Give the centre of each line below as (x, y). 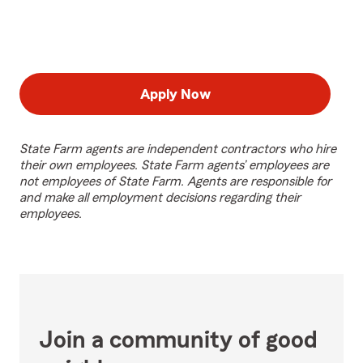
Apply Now (175, 94)
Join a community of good (178, 340)
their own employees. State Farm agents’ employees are (174, 165)
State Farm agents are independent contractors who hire (178, 149)
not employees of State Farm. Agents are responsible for (175, 181)
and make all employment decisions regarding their (160, 198)
